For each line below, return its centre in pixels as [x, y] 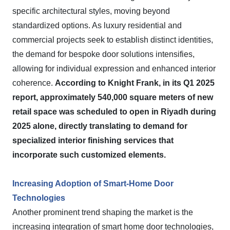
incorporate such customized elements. [89, 155]
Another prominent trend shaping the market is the [103, 212]
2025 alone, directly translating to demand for [100, 126]
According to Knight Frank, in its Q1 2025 [135, 83]
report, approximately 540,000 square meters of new [113, 97]
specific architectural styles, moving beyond [91, 11]
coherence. [34, 83]
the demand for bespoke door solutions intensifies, [103, 54]
